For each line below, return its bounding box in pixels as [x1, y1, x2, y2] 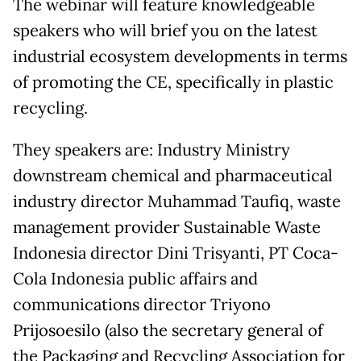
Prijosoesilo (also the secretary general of [13, 320, 323, 341]
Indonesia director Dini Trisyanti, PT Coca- [13, 243, 338, 263]
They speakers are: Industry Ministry [13, 139, 290, 160]
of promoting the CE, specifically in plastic [13, 72, 334, 93]
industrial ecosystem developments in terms [13, 46, 347, 67]
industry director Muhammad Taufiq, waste [13, 191, 341, 212]
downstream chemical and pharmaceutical [13, 165, 333, 186]
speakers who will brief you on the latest [13, 20, 317, 41]
